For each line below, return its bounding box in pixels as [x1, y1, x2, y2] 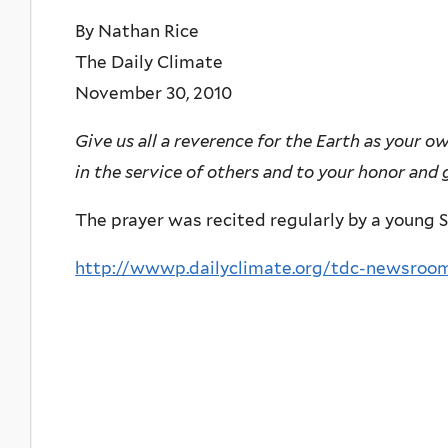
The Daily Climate [75, 51, 223, 72]
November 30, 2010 [75, 82, 232, 103]
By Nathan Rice [75, 20, 199, 41]
